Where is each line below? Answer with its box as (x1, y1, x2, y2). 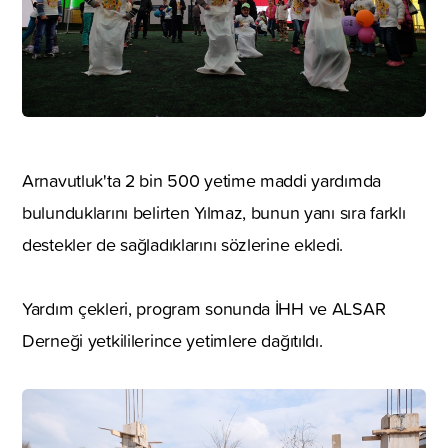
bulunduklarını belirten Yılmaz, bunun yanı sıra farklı (22, 200, 406, 226)
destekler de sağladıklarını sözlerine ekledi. (22, 232, 344, 258)
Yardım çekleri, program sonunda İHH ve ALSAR (22, 296, 386, 322)
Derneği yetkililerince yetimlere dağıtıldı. (22, 328, 323, 354)
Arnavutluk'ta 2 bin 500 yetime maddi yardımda (22, 168, 382, 194)
